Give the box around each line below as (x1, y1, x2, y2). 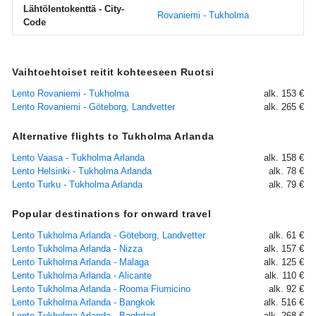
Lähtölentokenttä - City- (23, 4, 124, 14)
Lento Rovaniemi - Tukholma (12, 88, 129, 99)
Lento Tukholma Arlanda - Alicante (12, 270, 152, 281)
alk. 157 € (264, 243, 304, 254)
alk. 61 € (269, 230, 304, 241)
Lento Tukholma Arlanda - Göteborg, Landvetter (12, 230, 205, 241)
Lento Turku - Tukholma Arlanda (12, 179, 142, 190)
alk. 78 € (269, 166, 304, 176)
